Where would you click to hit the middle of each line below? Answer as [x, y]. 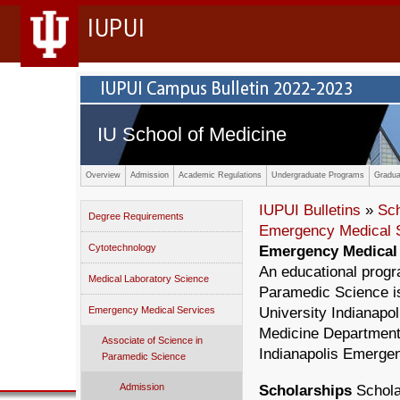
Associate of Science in [152, 340]
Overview [103, 175]
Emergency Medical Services [152, 310]
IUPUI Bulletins [310, 210]
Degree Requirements [136, 216]
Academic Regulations [220, 175]
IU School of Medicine [192, 134]
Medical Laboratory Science [149, 279]
